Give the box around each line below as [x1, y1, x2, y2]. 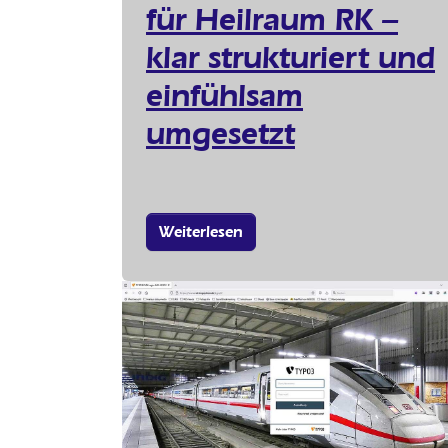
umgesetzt [146, 113, 295, 152]
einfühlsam [146, 75, 303, 114]
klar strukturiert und [146, 37, 435, 76]
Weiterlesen [159, 221, 243, 241]
